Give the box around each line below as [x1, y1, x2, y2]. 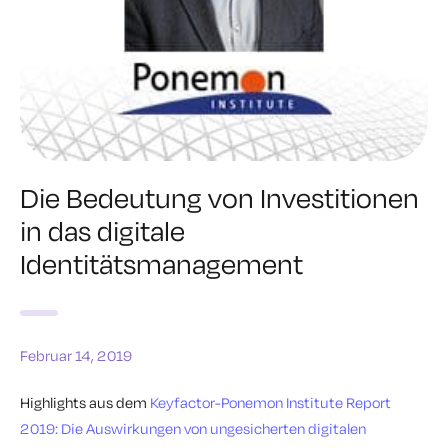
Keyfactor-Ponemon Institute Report [150, 392, 391, 412]
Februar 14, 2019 [20, 345, 132, 365]
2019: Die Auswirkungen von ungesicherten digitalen [20, 418, 366, 438]
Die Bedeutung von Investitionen [20, 179, 419, 215]
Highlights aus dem [20, 392, 150, 412]
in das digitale [20, 212, 185, 248]
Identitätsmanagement [20, 245, 303, 281]
